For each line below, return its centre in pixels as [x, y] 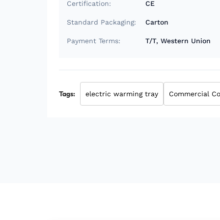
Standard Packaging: [101, 22]
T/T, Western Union [178, 41]
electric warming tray [122, 94]
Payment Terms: [94, 41]
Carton [157, 22]
